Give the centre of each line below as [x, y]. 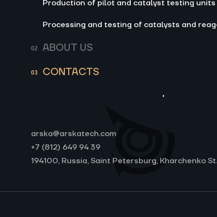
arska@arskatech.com [74, 134]
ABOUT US [68, 48]
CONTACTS [71, 72]
